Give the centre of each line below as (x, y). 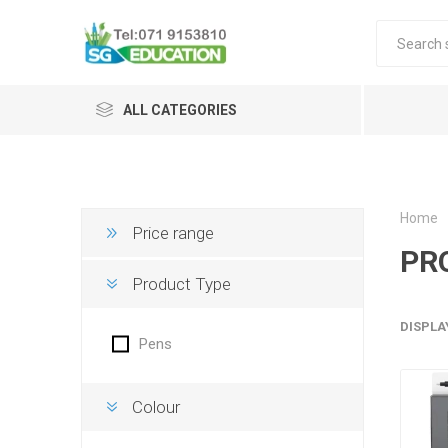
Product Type (181, 284)
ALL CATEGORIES (179, 110)
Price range (172, 233)
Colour (155, 407)
